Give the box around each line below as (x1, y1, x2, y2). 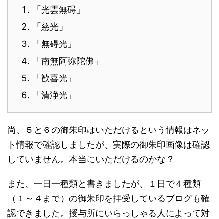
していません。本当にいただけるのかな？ (7, 154, 175, 164)
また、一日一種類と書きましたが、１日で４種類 (7, 178, 201, 189)
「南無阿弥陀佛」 (32, 56, 103, 66)
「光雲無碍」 (32, 4, 85, 15)
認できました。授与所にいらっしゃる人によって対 (7, 208, 210, 218)
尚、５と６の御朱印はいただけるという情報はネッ (7, 125, 210, 135)
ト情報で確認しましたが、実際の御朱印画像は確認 (7, 139, 210, 150)
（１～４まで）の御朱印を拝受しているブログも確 (7, 193, 210, 203)
